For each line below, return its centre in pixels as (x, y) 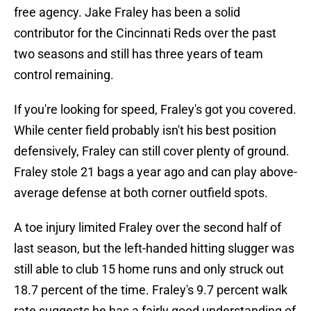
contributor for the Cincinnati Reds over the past (145, 33)
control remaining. (64, 75)
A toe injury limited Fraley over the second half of (148, 228)
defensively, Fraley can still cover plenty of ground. (152, 151)
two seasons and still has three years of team (138, 54)
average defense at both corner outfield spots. (141, 193)
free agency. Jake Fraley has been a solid (127, 12)
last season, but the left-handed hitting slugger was (154, 249)
